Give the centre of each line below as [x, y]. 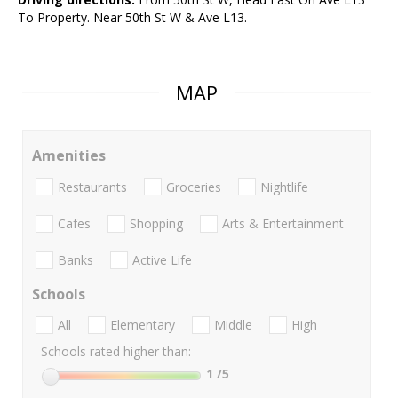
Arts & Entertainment [283, 223]
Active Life [162, 260]
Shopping [156, 223]
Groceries [194, 187]
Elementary [143, 325]
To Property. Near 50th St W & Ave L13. [132, 18]
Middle [233, 325]
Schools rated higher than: [116, 352]
